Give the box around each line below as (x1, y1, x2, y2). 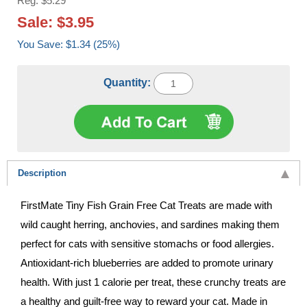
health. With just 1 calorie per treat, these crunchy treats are (21, 275, 286, 288)
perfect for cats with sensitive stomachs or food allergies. (21, 237, 274, 249)
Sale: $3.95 (17, 13, 94, 31)
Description (18, 167, 66, 178)
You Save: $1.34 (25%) (66, 38, 120, 50)
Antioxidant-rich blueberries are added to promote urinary (21, 256, 273, 269)
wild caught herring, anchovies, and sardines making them (21, 218, 280, 230)
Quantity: (103, 76, 153, 88)
